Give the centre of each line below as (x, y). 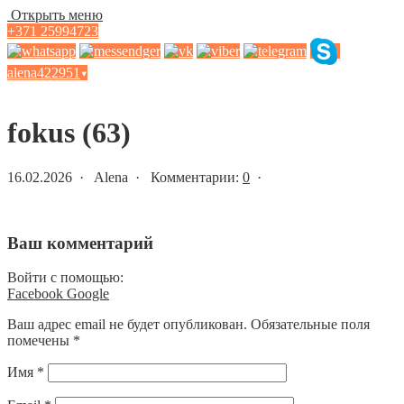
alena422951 (44, 73)
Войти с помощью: (65, 278)
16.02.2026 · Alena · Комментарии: (125, 177)
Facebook (37, 294)
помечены (40, 341)
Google (88, 294)
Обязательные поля (310, 325)
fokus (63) (69, 133)
